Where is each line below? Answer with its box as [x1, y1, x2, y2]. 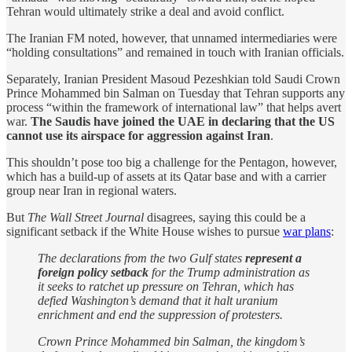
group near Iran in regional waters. [6, 183, 177, 197]
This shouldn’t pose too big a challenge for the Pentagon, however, [6, 155, 337, 169]
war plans [283, 224, 331, 238]
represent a [242, 251, 302, 265]
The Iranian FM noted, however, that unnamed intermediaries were [6, 31, 337, 45]
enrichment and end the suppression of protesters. [38, 307, 283, 321]
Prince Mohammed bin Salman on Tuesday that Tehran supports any [6, 86, 345, 100]
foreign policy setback [38, 265, 148, 279]
